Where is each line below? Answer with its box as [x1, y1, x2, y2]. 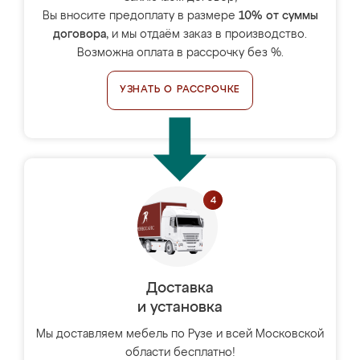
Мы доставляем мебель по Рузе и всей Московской [36, 329, 324, 340]
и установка [137, 301, 223, 315]
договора [53, 29, 106, 40]
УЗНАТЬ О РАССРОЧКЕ [119, 85, 241, 95]
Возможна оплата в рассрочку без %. [76, 47, 284, 59]
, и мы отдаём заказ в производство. [106, 29, 307, 40]
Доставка [146, 281, 214, 296]
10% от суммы [238, 10, 318, 22]
